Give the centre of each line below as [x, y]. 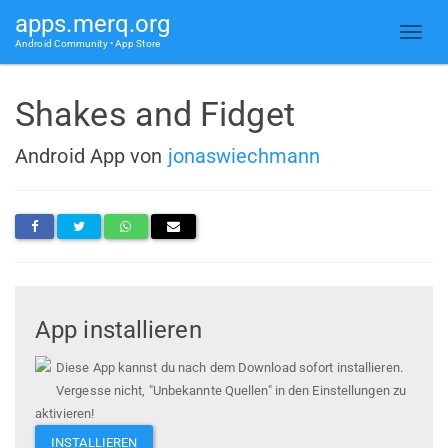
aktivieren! [65, 414]
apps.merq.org [93, 24]
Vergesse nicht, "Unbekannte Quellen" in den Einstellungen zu [231, 391]
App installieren [118, 330]
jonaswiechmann [244, 155]
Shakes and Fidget [155, 114]
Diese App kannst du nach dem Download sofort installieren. [229, 368]
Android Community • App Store [87, 43]
